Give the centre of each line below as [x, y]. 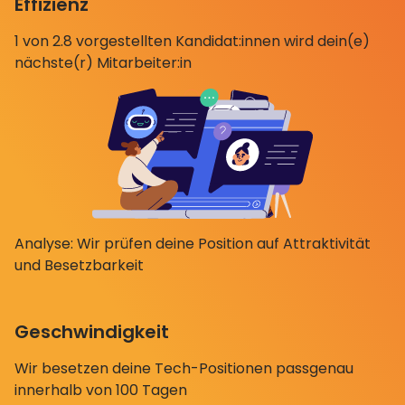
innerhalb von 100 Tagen [101, 390]
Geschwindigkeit [92, 331]
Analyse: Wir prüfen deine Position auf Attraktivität [193, 243]
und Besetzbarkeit [79, 265]
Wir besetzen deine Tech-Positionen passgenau [184, 368]
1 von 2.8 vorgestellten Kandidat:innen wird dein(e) [192, 41]
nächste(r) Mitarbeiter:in [103, 62]
